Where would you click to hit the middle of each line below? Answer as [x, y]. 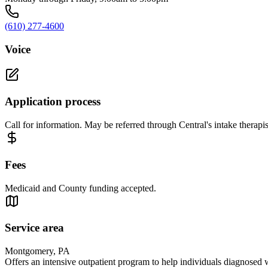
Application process [53, 102]
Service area [34, 228]
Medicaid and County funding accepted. [80, 188]
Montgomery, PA [37, 251]
